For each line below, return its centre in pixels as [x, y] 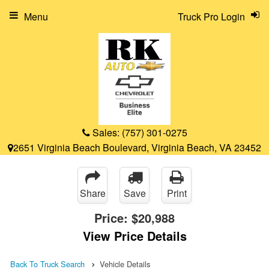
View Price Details [134, 235]
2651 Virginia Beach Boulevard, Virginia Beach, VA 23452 [137, 147]
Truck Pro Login [211, 17]
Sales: [106, 132]
